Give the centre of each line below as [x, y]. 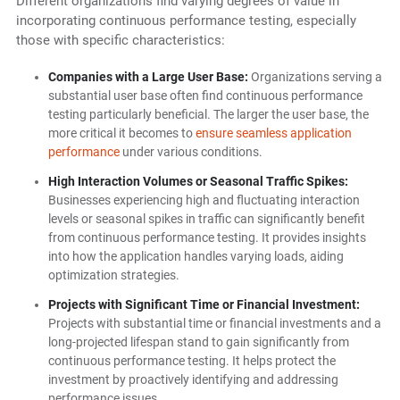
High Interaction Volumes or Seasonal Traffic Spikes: [198, 182]
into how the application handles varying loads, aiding [196, 257]
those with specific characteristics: [120, 41]
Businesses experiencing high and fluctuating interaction [204, 200]
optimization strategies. [113, 275]
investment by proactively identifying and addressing [193, 380]
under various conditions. [191, 152]
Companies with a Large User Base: [148, 77]
